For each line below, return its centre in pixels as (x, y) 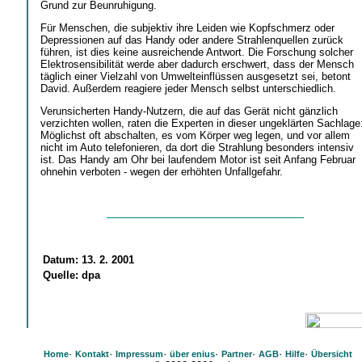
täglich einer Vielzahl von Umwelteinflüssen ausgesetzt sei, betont (195, 76)
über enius (192, 354)
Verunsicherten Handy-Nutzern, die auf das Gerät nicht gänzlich (189, 112)
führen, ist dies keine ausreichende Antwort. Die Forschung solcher (196, 52)
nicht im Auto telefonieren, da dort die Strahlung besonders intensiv (197, 148)
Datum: (60, 260)
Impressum (139, 354)
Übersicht (331, 354)
